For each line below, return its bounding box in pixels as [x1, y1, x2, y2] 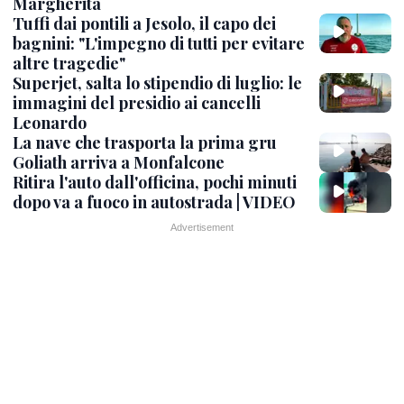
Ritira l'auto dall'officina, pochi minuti [13, 171, 297, 194]
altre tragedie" [13, 52, 125, 74]
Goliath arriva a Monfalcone [13, 151, 225, 173]
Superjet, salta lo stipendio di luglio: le [13, 72, 302, 94]
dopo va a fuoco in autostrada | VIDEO [13, 191, 296, 214]
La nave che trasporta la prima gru [13, 132, 277, 153]
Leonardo [13, 112, 87, 133]
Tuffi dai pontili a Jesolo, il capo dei [13, 13, 276, 34]
